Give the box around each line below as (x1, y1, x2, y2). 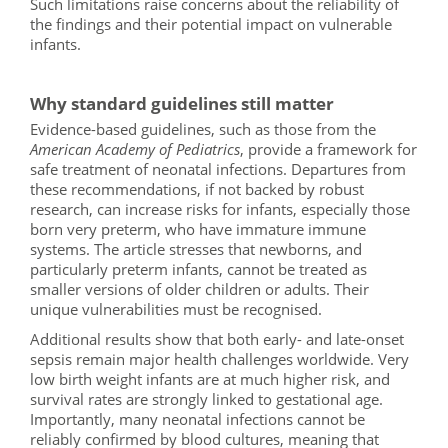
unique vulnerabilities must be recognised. (30, 299, 322, 319)
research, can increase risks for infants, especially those (30, 199, 410, 219)
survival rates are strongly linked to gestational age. (30, 389, 383, 409)
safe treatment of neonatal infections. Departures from (30, 159, 406, 179)
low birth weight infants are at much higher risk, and (30, 369, 390, 389)
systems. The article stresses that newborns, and (30, 239, 362, 259)
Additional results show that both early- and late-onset (30, 329, 404, 349)
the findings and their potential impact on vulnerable (30, 14, 392, 34)
